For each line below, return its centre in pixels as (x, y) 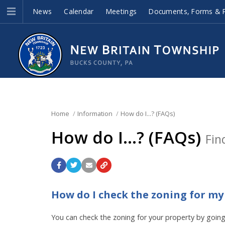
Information (95, 114)
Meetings (121, 11)
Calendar (79, 11)
